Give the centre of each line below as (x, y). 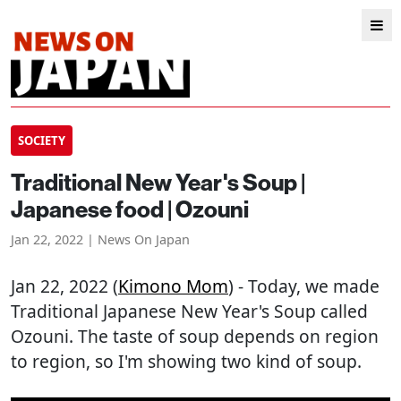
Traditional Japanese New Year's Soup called (189, 311)
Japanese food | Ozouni (130, 209)
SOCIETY (42, 141)
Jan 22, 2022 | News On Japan (100, 239)
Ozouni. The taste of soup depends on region (195, 336)
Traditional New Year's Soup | (158, 182)
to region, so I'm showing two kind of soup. (186, 361)
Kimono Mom (173, 286)
